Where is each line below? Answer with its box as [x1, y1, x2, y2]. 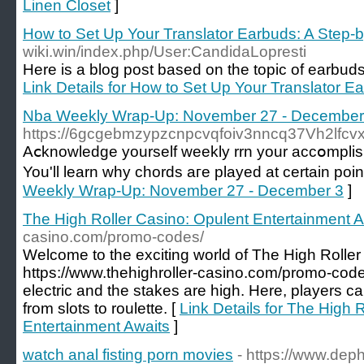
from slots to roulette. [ [23, 300, 180, 317]
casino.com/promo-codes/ [23, 228, 204, 245]
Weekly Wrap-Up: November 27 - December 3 [23, 182, 344, 199]
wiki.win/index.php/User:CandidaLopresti [23, 43, 306, 60]
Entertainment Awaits [23, 318, 170, 335]
